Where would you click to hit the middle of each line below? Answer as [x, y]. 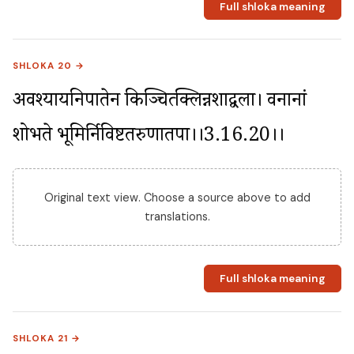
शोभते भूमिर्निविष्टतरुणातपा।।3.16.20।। [149, 138]
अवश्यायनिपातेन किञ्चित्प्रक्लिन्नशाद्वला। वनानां [160, 104]
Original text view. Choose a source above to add [177, 198]
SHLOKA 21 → [47, 338]
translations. [177, 217]
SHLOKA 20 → [49, 66]
